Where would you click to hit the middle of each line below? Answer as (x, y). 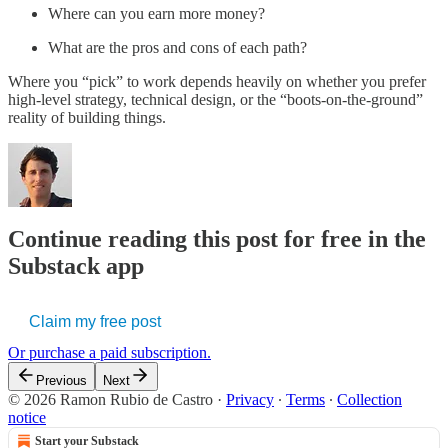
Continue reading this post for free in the (217, 239)
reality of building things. (87, 117)
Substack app (76, 266)
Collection (369, 400)
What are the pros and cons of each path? (177, 47)
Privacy (250, 400)
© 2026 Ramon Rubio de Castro (110, 400)
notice (27, 418)
